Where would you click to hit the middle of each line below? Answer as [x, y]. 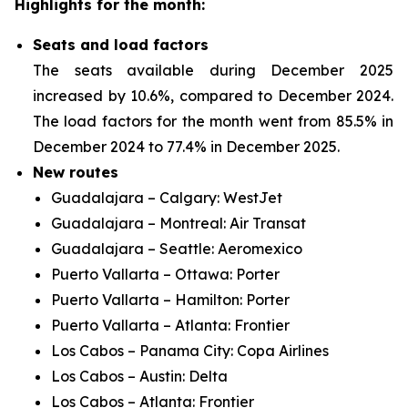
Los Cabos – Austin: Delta [139, 376]
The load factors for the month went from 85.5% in [213, 121]
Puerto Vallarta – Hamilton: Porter [170, 300]
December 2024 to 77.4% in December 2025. [186, 147]
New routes [76, 172]
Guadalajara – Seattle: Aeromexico [177, 249]
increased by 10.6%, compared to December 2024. [213, 96]
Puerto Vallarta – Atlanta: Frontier [170, 325]
